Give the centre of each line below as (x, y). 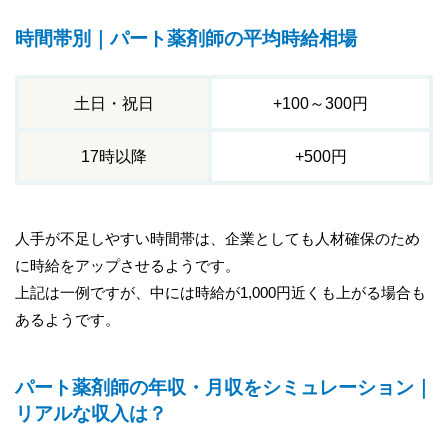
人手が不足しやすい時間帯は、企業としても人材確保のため (217, 238)
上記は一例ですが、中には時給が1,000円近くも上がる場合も (220, 292)
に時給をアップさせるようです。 (127, 265)
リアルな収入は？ (91, 414)
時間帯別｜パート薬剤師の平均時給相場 (186, 39)
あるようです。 (67, 319)
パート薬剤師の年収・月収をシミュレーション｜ (224, 388)
